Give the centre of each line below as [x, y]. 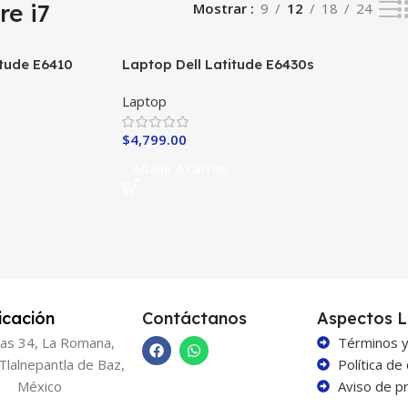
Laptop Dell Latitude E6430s [218, 64]
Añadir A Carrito [180, 168]
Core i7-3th [158, 83]
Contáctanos [195, 318]
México [39, 386]
